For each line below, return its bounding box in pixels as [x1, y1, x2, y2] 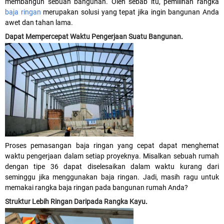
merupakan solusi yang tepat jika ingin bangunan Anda [40, 7, 219, 16]
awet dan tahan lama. [5, 18, 73, 26]
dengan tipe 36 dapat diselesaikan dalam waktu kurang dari [5, 162, 219, 170]
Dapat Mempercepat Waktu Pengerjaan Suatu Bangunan [5, 32, 181, 40]
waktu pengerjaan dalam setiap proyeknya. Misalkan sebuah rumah [5, 151, 219, 160]
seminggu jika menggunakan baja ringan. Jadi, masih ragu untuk [5, 172, 219, 181]
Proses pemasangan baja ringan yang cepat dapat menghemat [5, 141, 219, 149]
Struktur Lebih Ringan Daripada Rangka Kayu [5, 197, 145, 205]
